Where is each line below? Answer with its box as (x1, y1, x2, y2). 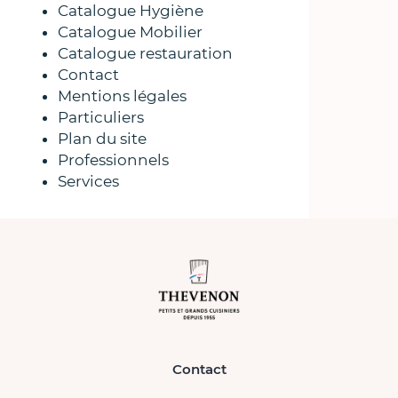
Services (58, 172, 119, 190)
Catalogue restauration (58, 44, 233, 62)
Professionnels (58, 151, 169, 169)
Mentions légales (58, 87, 187, 105)
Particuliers (58, 108, 144, 126)
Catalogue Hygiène (58, 2, 203, 20)
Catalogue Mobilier (58, 23, 203, 41)
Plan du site (58, 130, 147, 147)
